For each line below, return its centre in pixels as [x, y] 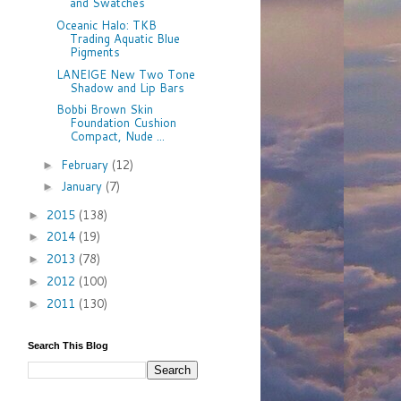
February [86, 164]
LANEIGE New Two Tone [126, 74]
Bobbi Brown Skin [105, 110]
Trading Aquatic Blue [125, 38]
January [83, 187]
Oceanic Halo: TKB [107, 25]
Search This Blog [68, 345]
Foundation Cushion [124, 123]
